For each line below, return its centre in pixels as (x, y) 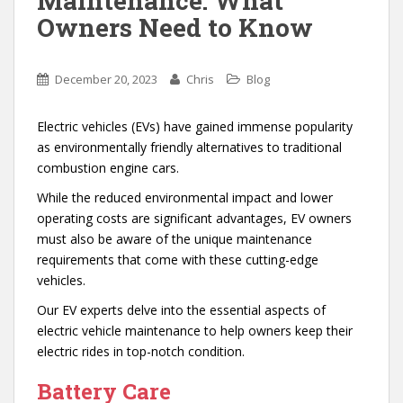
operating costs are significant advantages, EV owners (194, 219)
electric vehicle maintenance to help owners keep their (195, 331)
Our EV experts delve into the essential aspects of (181, 310)
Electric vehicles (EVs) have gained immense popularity (195, 127)
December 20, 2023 (106, 80)
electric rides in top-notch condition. (141, 352)
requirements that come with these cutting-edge (178, 260)
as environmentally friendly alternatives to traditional (189, 148)
